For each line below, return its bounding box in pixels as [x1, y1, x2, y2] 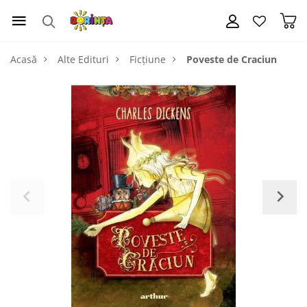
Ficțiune [130, 53, 166, 66]
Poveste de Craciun [186, 53, 277, 66]
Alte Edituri [58, 53, 109, 66]
